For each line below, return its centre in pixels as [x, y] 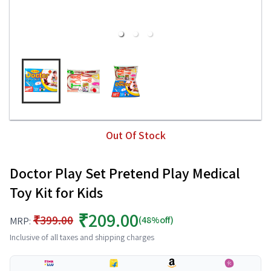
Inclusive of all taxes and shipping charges [82, 237]
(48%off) [156, 220]
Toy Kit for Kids [56, 192]
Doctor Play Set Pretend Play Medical [125, 173]
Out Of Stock [135, 135]
